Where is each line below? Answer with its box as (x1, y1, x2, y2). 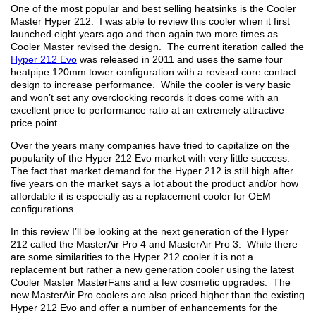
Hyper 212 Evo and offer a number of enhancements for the (11, 302, 278, 313)
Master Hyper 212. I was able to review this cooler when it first (11, 16, 290, 27)
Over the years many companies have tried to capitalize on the (11, 140, 290, 151)
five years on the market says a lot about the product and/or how (11, 178, 298, 189)
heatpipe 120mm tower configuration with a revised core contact (11, 66, 296, 78)
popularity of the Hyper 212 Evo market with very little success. (11, 152, 293, 164)
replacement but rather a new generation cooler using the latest (11, 264, 294, 275)
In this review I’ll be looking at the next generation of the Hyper (11, 226, 288, 237)
